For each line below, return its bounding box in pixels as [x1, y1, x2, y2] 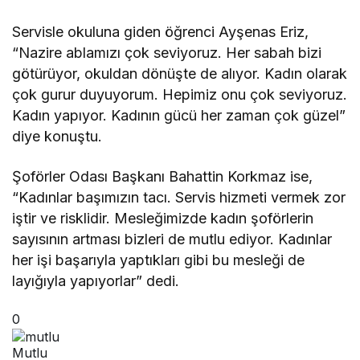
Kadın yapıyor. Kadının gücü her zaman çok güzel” [12, 107, 346, 125]
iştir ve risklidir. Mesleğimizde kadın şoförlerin [12, 210, 314, 227]
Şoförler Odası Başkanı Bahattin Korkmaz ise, [12, 168, 313, 186]
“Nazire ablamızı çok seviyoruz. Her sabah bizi [12, 44, 322, 62]
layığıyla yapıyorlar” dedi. [12, 272, 180, 290]
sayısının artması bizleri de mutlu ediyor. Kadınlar [12, 231, 333, 248]
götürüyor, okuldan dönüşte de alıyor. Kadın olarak [12, 65, 348, 83]
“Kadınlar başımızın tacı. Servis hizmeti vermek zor [12, 189, 346, 207]
